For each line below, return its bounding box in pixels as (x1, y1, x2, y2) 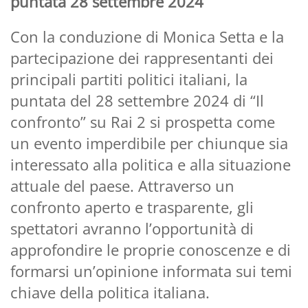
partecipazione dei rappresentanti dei (10, 47, 274, 68)
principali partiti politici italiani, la (10, 68, 247, 89)
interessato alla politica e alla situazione (10, 153, 291, 175)
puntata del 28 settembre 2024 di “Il (10, 89, 264, 111)
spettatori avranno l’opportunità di (10, 217, 254, 239)
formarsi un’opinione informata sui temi (10, 260, 292, 281)
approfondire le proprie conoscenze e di (10, 239, 291, 260)
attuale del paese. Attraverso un (10, 175, 234, 196)
